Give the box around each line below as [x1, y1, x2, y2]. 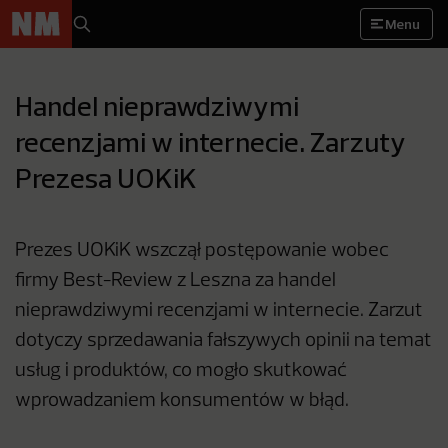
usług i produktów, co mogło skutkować [15, 362, 347, 380]
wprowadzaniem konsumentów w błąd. [15, 392, 349, 410]
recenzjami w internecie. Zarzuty [15, 124, 406, 159]
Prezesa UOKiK [15, 160, 197, 195]
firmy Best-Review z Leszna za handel [15, 272, 336, 290]
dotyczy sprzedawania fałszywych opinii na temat [15, 332, 432, 350]
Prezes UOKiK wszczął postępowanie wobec [15, 242, 389, 260]
